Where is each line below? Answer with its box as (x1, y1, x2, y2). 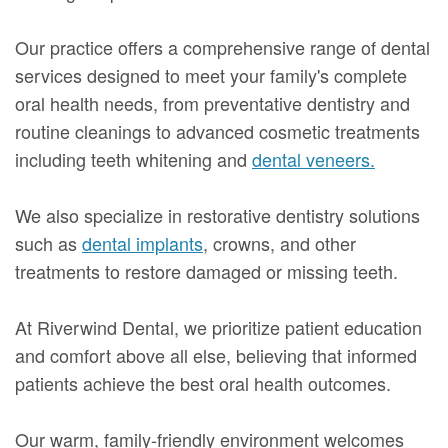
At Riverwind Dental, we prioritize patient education (15, 313, 422, 340)
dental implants (82, 229, 203, 256)
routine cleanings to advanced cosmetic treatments (15, 117, 420, 144)
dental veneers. (252, 145, 375, 172)
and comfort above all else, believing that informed (15, 341, 417, 368)
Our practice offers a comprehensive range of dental (15, 33, 430, 60)
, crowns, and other (203, 229, 356, 256)
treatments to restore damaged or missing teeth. (15, 257, 398, 284)
